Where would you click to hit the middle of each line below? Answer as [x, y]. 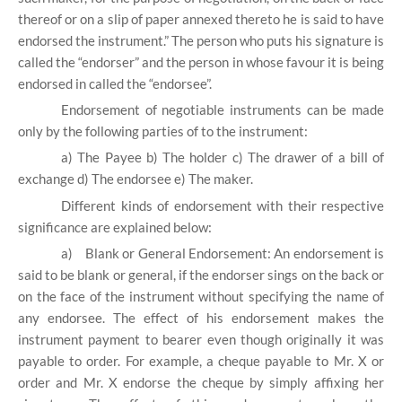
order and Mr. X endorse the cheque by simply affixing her [201, 382]
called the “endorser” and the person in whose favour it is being [201, 61]
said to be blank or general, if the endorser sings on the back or [201, 274]
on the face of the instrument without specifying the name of [201, 296]
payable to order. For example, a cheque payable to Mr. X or [201, 360]
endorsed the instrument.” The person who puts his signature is [201, 40]
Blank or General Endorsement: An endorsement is [235, 253]
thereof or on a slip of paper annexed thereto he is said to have [201, 18]
